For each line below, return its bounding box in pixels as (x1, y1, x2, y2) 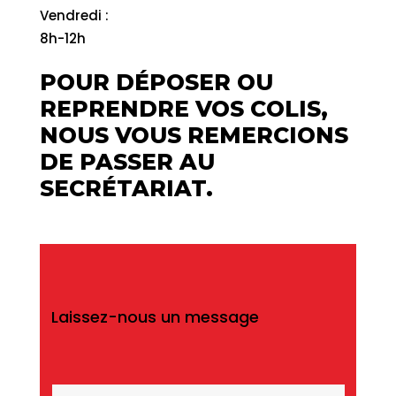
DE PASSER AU (39, 148, 215, 175)
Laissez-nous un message (51, 305, 260, 328)
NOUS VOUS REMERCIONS (39, 121, 348, 148)
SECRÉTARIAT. (39, 174, 213, 202)
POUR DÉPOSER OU (39, 68, 273, 95)
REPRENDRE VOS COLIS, (39, 95, 328, 122)
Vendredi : (39, 5, 109, 25)
